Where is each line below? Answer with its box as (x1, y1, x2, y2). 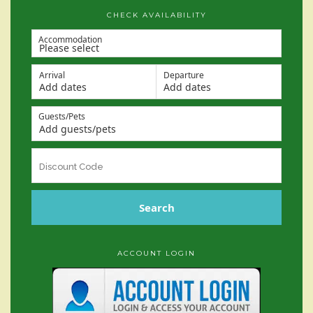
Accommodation (38, 34, 102, 46)
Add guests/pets (39, 122, 116, 136)
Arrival (39, 69, 65, 82)
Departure (163, 69, 204, 82)
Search (138, 201, 175, 215)
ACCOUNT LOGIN (117, 249, 196, 259)
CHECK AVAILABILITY (106, 10, 207, 20)
